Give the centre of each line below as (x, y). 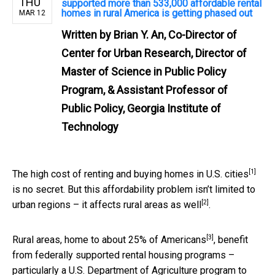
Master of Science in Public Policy (144, 71)
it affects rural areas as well (141, 204)
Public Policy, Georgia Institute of (141, 108)
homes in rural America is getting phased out (157, 13)
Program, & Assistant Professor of (145, 90)
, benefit (231, 239)
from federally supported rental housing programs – (123, 255)
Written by (87, 34)
